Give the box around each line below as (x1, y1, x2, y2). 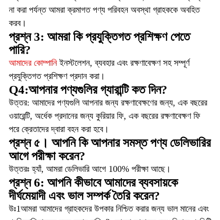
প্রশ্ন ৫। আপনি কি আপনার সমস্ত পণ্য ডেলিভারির (8, 136, 211, 149)
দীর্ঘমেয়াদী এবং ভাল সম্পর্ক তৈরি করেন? (8, 189, 160, 202)
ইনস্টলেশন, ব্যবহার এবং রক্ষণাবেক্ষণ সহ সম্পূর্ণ (59, 57, 190, 68)
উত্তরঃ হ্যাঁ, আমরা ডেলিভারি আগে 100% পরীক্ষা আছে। (8, 164, 171, 174)
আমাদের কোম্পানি (8, 57, 57, 68)
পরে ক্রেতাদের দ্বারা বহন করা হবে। (8, 124, 109, 134)
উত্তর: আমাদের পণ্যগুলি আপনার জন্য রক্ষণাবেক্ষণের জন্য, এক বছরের (8, 97, 207, 108)
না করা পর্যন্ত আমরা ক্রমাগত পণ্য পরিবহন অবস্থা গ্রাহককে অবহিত (8, 4, 200, 15)
